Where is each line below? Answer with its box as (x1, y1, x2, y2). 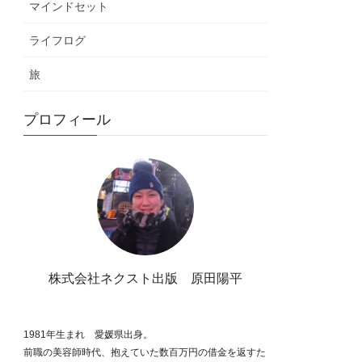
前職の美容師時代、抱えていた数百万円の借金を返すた (23, 347, 267, 359)
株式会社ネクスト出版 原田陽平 (48, 271, 242, 285)
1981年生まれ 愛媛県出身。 (23, 329, 154, 341)
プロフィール (23, 112, 112, 128)
